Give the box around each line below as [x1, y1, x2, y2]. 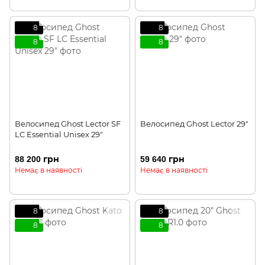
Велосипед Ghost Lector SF [15, 118, 121, 128]
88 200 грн [15, 154, 59, 164]
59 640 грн [140, 154, 185, 164]
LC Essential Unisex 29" [15, 129, 103, 139]
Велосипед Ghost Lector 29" [140, 118, 248, 128]
